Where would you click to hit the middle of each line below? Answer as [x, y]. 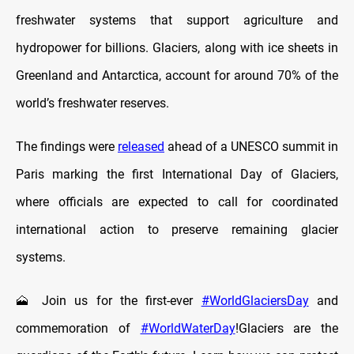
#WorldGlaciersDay [255, 300]
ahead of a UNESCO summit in [251, 146]
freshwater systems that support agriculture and [177, 20]
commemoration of [78, 328]
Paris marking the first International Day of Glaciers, [177, 174]
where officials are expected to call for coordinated [177, 201]
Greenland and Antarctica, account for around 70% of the [177, 75]
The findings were [67, 146]
